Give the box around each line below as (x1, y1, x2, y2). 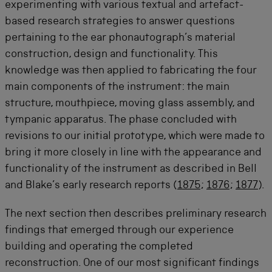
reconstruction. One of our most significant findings (5, 258, 259, 270)
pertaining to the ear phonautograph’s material (5, 33, 236, 44)
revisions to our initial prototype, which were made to (5, 131, 265, 143)
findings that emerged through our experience (5, 225, 234, 237)
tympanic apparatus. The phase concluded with (5, 115, 237, 126)
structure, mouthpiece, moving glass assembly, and (5, 98, 255, 110)
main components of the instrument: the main (5, 82, 229, 93)
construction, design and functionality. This (5, 49, 218, 61)
